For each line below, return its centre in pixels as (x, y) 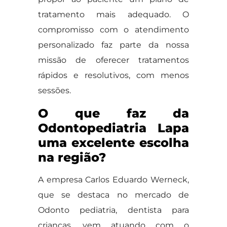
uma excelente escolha (113, 143)
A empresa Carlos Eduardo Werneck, (113, 180)
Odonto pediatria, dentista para (113, 210)
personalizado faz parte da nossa (113, 45)
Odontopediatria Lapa (113, 128)
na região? (72, 157)
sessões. (54, 90)
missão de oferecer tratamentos (113, 60)
